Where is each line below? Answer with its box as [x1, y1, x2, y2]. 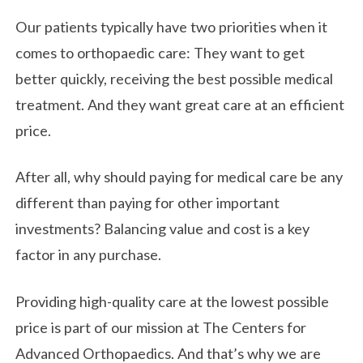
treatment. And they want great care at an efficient [15, 95, 345, 113]
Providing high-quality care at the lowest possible [15, 292, 330, 310]
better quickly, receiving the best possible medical [15, 69, 334, 88]
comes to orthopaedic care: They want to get [15, 43, 305, 62]
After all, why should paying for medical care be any [15, 168, 344, 186]
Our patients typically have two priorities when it [15, 17, 328, 36]
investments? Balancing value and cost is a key [15, 220, 310, 238]
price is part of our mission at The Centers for [15, 318, 307, 336]
